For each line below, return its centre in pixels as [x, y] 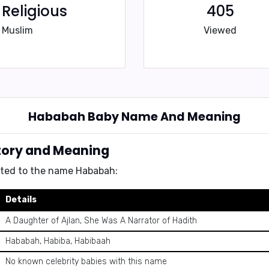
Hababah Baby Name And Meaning [134, 117]
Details [21, 200]
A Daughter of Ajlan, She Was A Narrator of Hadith [101, 221]
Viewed [220, 30]
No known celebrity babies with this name [86, 261]
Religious [35, 11]
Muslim [17, 30]
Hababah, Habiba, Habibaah [58, 241]
